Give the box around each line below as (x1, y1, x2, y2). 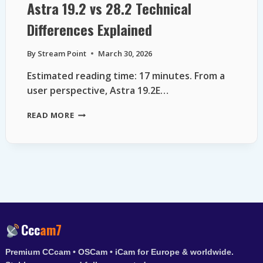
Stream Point (37, 48, 86, 59)
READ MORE (26, 109, 75, 120)
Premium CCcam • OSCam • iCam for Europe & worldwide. (5, 247, 234, 257)
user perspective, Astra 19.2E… (26, 83, 168, 97)
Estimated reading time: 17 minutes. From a (26, 69, 225, 82)
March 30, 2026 (97, 48, 152, 59)
